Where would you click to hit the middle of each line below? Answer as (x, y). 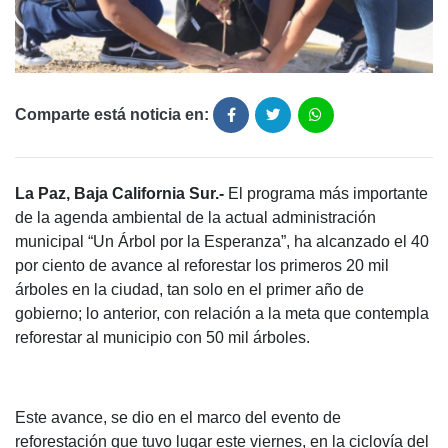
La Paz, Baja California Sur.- (119, 194)
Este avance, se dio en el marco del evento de (178, 418)
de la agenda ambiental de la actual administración (195, 218)
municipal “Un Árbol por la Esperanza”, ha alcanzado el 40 (222, 242)
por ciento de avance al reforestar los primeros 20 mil (202, 266)
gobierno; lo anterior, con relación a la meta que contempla (222, 314)
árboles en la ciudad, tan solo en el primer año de (189, 290)
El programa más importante (326, 194)
